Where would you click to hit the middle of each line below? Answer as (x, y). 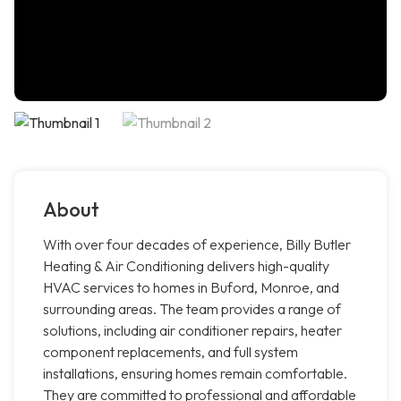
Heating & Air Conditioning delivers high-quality (186, 266)
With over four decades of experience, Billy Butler (197, 245)
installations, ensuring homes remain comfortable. (195, 374)
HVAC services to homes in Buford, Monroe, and (191, 288)
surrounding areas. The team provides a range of (192, 309)
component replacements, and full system (171, 352)
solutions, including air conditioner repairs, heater (192, 331)
